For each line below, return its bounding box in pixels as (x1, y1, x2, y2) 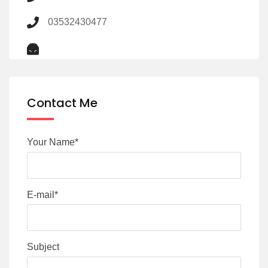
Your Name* (27, 137, 78, 148)
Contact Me (27, 95, 98, 112)
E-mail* (27, 189, 58, 200)
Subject (27, 242, 59, 252)
